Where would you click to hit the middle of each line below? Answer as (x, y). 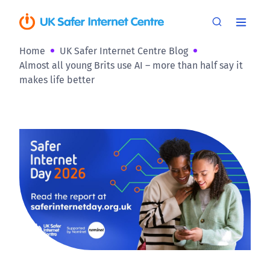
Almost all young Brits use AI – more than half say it (131, 65)
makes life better (57, 80)
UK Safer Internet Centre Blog (124, 51)
